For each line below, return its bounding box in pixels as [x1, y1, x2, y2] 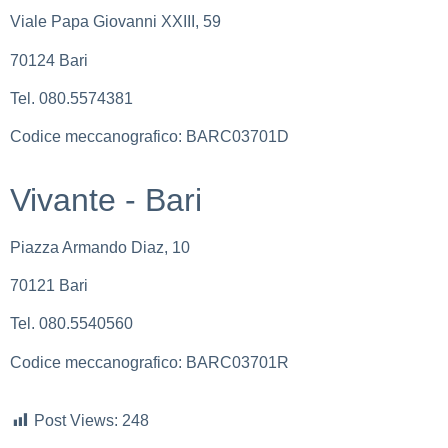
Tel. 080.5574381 [10, 89, 133, 107]
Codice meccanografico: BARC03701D [10, 128, 289, 146]
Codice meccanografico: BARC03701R [10, 353, 289, 371]
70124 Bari [10, 51, 88, 69]
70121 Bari [10, 277, 88, 295]
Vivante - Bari [10, 181, 202, 218]
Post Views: [34, 412, 118, 430]
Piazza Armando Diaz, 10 [10, 238, 190, 256]
